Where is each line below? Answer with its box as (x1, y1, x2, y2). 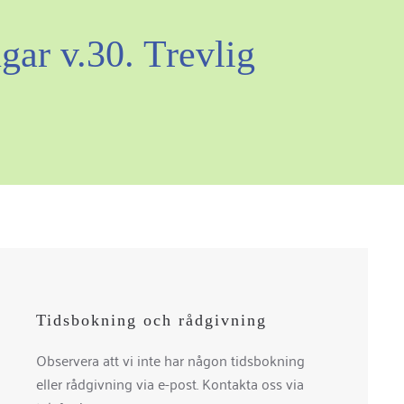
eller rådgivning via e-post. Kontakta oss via (36, 371, 304, 396)
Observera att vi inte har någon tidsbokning (36, 347, 305, 372)
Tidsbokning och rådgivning (36, 311, 267, 329)
